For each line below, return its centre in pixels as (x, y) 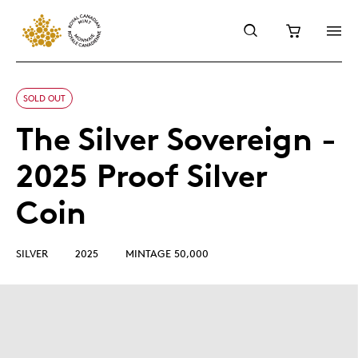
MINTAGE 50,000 (167, 253)
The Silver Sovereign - (176, 139)
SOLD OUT (44, 98)
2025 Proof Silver (142, 175)
